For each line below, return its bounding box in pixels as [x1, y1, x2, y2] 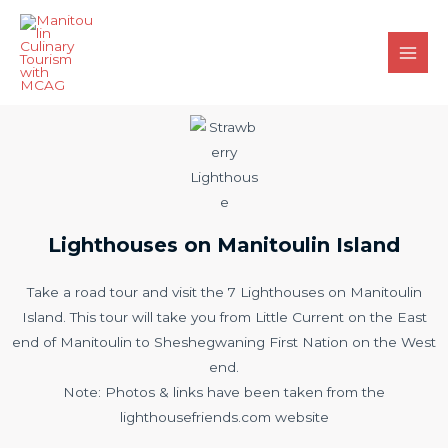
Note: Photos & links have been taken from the [63, 384, 385, 401]
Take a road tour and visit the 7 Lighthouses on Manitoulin [26, 284, 422, 301]
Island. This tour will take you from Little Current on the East [21, 309, 427, 326]
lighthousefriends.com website [119, 409, 329, 426]
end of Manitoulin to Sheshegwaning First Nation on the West [12, 334, 436, 351]
